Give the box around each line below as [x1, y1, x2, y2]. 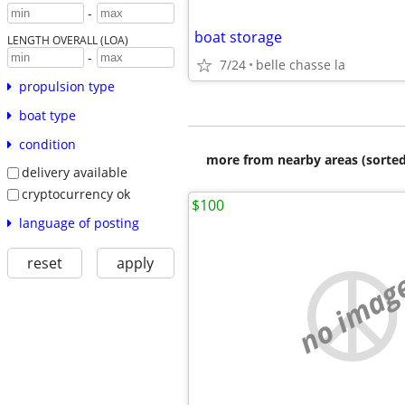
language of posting [18, 213, 139, 231]
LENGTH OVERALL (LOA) [6, 33, 128, 48]
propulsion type [18, 78, 115, 96]
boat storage [194, 27, 282, 47]
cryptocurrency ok [21, 184, 130, 202]
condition [18, 136, 76, 154]
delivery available [21, 164, 127, 182]
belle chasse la [256, 56, 345, 73]
